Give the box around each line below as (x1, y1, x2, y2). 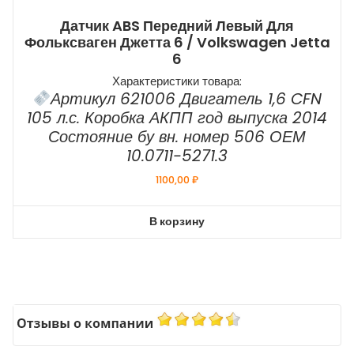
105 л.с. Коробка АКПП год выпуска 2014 (27, 107, 327, 130)
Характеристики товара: (112, 73, 242, 90)
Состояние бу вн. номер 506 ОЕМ (48, 126, 306, 149)
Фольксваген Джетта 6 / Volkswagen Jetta (24, 32, 330, 53)
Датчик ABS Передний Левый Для (60, 16, 294, 36)
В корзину (149, 213, 205, 229)
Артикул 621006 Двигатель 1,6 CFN (50, 88, 322, 111)
